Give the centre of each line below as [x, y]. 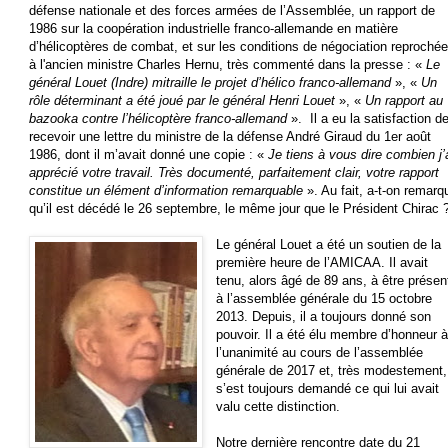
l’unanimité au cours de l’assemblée [320, 352]
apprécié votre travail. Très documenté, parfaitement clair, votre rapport [234, 172]
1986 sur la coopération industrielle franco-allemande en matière [213, 28]
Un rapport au [404, 100]
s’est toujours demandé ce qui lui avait [328, 388]
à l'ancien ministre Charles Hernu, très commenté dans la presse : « [227, 64]
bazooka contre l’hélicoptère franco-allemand [158, 118]
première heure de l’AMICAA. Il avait [322, 262]
